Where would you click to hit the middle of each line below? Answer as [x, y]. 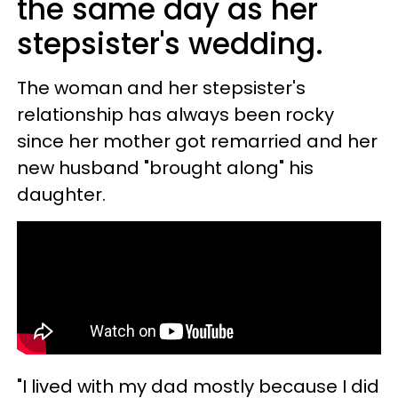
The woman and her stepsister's [161, 88]
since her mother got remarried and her [197, 141]
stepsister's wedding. [170, 44]
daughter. [61, 194]
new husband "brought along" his [165, 167]
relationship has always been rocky [175, 114]
